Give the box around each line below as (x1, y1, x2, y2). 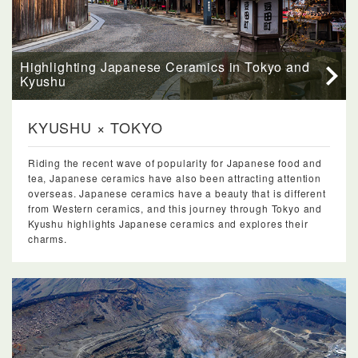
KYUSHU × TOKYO (28, 116, 163, 137)
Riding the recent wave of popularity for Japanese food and (28, 155, 322, 169)
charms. (28, 231, 67, 245)
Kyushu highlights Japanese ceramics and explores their (28, 216, 308, 230)
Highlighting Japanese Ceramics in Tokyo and (20, 57, 310, 76)
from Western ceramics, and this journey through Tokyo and (28, 201, 323, 215)
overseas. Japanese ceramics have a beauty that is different (28, 185, 326, 200)
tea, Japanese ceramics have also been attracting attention (28, 170, 321, 185)
